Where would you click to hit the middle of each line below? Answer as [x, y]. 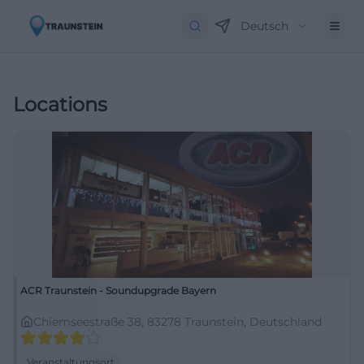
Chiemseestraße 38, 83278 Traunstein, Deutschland [178, 322]
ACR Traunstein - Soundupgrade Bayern [118, 290]
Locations [60, 104]
